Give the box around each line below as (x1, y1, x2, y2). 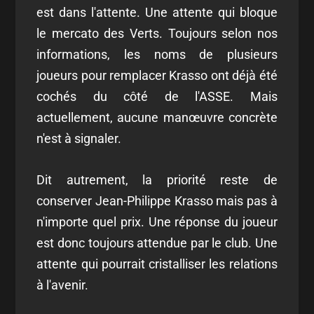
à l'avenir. (36, 278, 89, 293)
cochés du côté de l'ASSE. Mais (36, 89, 278, 104)
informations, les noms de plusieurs (36, 47, 278, 62)
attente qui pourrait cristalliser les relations (36, 257, 278, 272)
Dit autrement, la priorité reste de (36, 172, 278, 188)
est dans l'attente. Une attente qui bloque (36, 5, 278, 20)
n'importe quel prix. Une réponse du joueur (36, 214, 278, 230)
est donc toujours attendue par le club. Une (36, 235, 278, 251)
